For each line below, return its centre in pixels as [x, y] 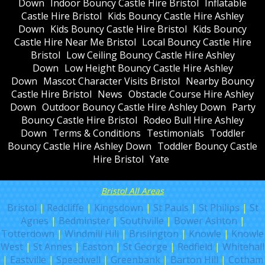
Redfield [195, 246]
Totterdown [28, 233]
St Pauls [171, 207]
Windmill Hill [92, 233]
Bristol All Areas [132, 190]
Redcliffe [65, 207]
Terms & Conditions [96, 133]
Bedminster [84, 220]
